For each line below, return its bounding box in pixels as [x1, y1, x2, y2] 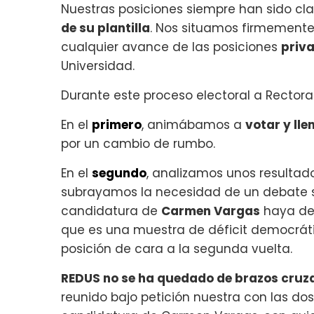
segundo [92, 164, 146, 182]
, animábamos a [142, 116, 245, 133]
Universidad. [61, 57, 135, 74]
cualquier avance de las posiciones [61, 38, 281, 55]
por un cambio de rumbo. [61, 135, 215, 152]
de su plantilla [61, 19, 150, 36]
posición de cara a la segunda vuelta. [61, 240, 292, 257]
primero [92, 116, 142, 133]
